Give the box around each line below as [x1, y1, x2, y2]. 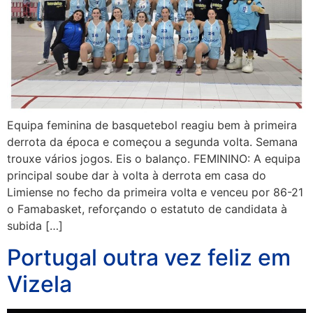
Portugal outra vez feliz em [7, 243, 291, 271]
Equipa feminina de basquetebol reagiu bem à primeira [7, 118, 297, 133]
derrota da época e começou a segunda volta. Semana [7, 135, 298, 150]
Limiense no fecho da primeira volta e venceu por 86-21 [7, 185, 303, 200]
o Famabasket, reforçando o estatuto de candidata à [7, 202, 287, 217]
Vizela [7, 270, 72, 298]
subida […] [7, 219, 63, 233]
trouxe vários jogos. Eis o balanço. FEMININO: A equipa [7, 152, 300, 166]
